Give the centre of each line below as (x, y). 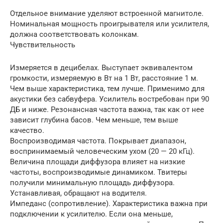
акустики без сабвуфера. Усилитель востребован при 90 (110, 99)
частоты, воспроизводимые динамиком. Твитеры (99, 172)
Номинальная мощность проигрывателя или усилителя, (110, 24)
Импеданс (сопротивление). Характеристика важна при (109, 204)
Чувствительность (43, 45)
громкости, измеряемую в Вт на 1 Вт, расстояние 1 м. (104, 78)
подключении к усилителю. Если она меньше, (91, 214)
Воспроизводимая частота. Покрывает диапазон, (98, 141)
